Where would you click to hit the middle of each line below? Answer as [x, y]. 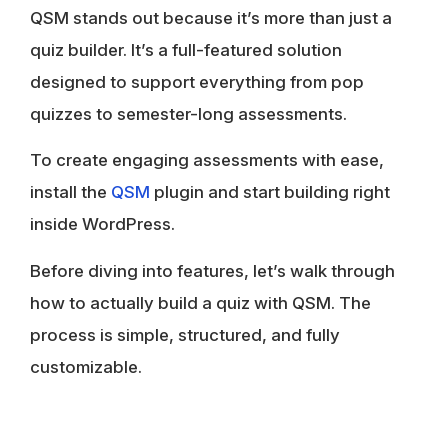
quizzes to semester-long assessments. [190, 113]
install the [70, 192]
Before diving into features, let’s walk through [212, 270]
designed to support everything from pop [197, 81]
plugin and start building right [272, 192]
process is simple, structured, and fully [185, 334]
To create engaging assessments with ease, [207, 160]
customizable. [86, 366]
